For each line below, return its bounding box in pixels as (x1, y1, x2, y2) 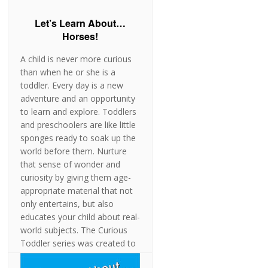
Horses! (62, 29, 99, 44)
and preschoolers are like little (20, 119, 136, 131)
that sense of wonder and (20, 159, 121, 170)
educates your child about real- (20, 211, 141, 223)
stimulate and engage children (20, 251, 137, 263)
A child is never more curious (20, 53, 132, 65)
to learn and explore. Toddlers (20, 106, 137, 118)
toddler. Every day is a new (20, 80, 124, 92)
